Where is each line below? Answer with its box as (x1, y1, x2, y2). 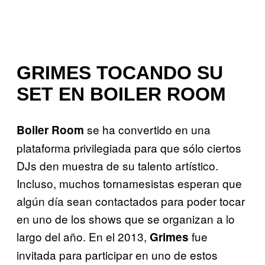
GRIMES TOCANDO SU (17, 62, 223, 84)
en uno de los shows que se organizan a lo (17, 210, 235, 227)
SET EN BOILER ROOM (17, 83, 226, 105)
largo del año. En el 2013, (17, 228, 150, 244)
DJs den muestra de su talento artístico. (17, 157, 218, 173)
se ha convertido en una (84, 121, 211, 137)
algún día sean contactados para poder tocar (17, 192, 245, 209)
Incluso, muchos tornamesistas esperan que (17, 174, 242, 191)
